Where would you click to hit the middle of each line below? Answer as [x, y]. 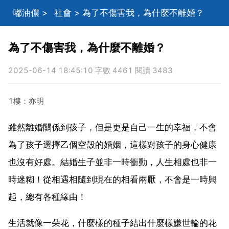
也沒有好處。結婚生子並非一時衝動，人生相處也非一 [112, 162]
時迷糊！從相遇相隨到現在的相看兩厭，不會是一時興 [112, 179]
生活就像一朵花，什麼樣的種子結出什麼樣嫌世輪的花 [112, 223]
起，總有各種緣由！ [47, 197]
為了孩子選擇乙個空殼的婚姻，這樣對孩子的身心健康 [112, 144]
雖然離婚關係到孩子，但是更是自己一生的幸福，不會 [112, 127]
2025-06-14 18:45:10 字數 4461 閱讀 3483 [90, 70]
